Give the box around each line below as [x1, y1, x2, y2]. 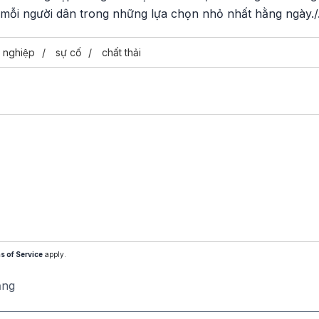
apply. [43, 250, 66, 258]
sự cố [56, 46, 81, 58]
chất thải [102, 46, 141, 58]
